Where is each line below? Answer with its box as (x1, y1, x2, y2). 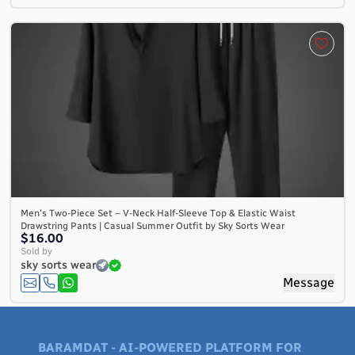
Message (283, 275, 334, 290)
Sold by (21, 246, 52, 257)
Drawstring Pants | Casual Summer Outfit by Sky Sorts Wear (21, 220, 284, 231)
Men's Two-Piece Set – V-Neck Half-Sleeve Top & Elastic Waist (21, 208, 296, 219)
